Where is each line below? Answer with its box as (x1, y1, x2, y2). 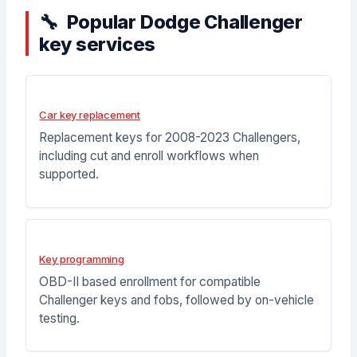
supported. (39, 167, 100, 182)
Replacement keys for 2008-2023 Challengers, (39, 130, 301, 146)
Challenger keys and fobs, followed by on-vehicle (39, 292, 315, 308)
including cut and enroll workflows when (39, 148, 260, 164)
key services (38, 32, 156, 56)
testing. (39, 310, 80, 326)
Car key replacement (39, 108, 141, 122)
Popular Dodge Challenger (66, 10, 304, 33)
